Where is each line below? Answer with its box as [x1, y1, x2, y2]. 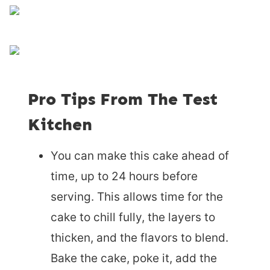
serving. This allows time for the [51, 189, 223, 204]
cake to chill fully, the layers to [51, 210, 215, 224]
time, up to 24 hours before [51, 169, 198, 183]
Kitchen [28, 114, 92, 134]
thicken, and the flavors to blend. [51, 230, 228, 245]
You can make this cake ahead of [51, 148, 229, 163]
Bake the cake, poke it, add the [51, 251, 217, 265]
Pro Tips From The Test [28, 89, 218, 109]
